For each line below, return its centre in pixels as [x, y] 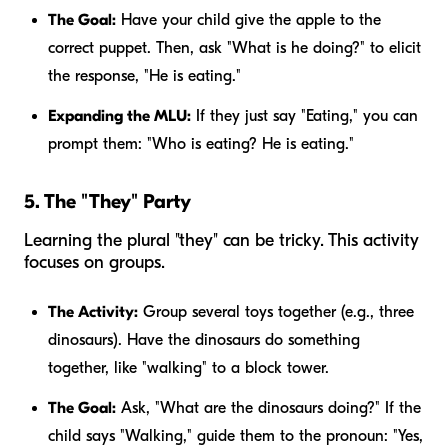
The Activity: [93, 311]
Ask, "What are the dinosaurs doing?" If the [268, 407]
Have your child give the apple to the [248, 19]
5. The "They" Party [107, 201]
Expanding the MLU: [119, 115]
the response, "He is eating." [144, 75]
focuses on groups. [94, 262]
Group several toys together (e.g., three [276, 311]
